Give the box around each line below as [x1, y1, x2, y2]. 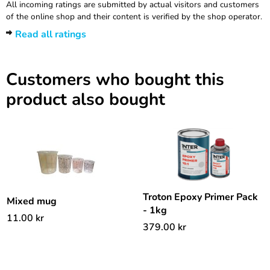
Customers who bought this [6, 67, 224, 91]
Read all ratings [15, 27, 86, 41]
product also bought [6, 87, 165, 111]
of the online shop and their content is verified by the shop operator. [6, 10, 262, 22]
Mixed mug [7, 195, 57, 209]
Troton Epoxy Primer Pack [143, 190, 258, 204]
